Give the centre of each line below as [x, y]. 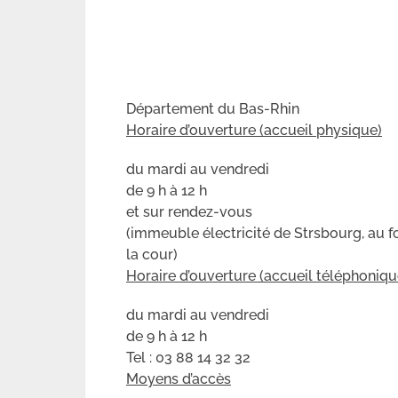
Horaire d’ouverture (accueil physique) [254, 130]
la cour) [152, 255]
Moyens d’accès [179, 379]
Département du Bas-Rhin [213, 109]
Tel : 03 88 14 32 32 [188, 358]
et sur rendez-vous [189, 212]
